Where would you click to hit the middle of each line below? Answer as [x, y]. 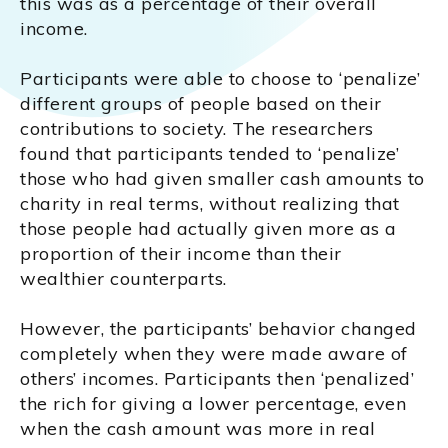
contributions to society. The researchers [197, 129]
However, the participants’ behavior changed [218, 329]
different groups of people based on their [201, 104]
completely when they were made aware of [214, 354]
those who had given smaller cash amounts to [222, 179]
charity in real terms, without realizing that [210, 204]
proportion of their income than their [181, 254]
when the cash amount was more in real [198, 429]
